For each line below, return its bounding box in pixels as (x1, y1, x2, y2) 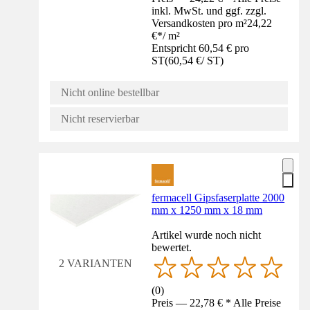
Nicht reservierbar (61, 112, 139, 125)
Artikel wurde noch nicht (152, 228, 262, 241)
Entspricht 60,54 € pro (152, 42, 250, 54)
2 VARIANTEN (58, 257, 132, 269)
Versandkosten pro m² (152, 17, 248, 29)
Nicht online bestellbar (61, 86, 159, 98)
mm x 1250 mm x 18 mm (152, 203, 263, 216)
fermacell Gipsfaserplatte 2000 (152, 191, 285, 203)
